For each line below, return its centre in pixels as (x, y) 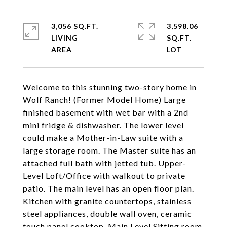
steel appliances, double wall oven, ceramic (107, 214)
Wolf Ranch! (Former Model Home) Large (104, 100)
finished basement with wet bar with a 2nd (106, 112)
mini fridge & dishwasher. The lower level (103, 125)
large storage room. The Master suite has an (109, 150)
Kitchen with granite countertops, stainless (107, 201)
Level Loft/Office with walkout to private (104, 176)
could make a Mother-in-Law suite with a (103, 138)
